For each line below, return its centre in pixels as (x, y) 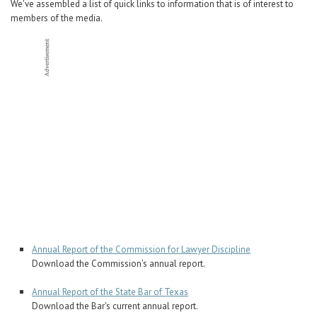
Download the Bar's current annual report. (115, 306)
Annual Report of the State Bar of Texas (110, 292)
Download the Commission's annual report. (119, 264)
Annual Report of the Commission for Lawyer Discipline (141, 249)
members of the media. (57, 18)
